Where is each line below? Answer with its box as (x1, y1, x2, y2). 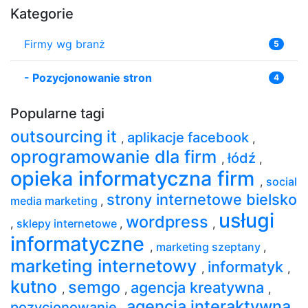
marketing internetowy (10, 255, 201, 276)
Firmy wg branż (24, 36, 105, 51)
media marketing (10, 193, 100, 208)
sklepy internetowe (16, 216, 120, 230)
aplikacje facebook (127, 129, 252, 146)
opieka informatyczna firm (10, 166, 260, 190)
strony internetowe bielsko (107, 190, 297, 208)
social (266, 174, 297, 188)
